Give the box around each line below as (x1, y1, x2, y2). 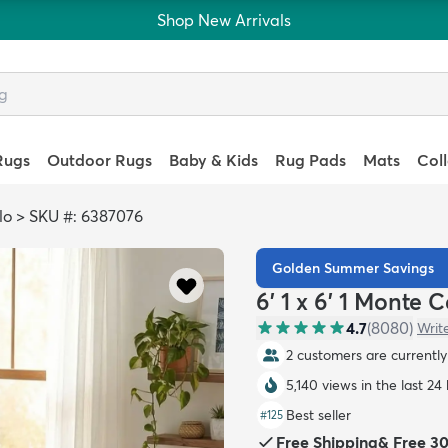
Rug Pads (275, 150, 347, 170)
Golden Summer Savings (272, 259, 434, 277)
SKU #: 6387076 (29, 206, 143, 226)
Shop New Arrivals (157, 10, 291, 30)
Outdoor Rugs (46, 150, 152, 170)
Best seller (286, 406, 351, 424)
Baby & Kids (168, 150, 258, 170)
